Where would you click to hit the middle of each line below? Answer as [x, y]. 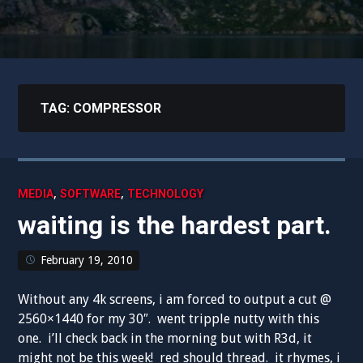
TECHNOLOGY [166, 194]
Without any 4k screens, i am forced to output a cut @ [175, 299]
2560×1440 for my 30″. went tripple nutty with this [169, 319]
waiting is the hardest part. [175, 225]
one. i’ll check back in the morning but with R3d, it [165, 338]
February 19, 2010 [87, 260]
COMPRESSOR [117, 108]
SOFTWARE [91, 194]
